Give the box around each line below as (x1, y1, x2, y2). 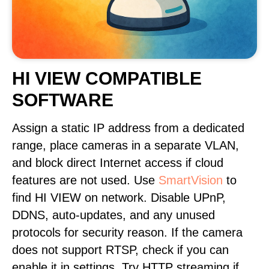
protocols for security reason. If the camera (12, 226, 243, 239)
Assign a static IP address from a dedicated (12, 121, 244, 134)
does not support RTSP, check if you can (12, 243, 229, 256)
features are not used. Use (12, 174, 159, 187)
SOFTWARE (12, 90, 113, 110)
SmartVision (159, 174, 223, 187)
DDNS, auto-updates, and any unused (12, 208, 215, 222)
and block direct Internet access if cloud (12, 156, 223, 169)
